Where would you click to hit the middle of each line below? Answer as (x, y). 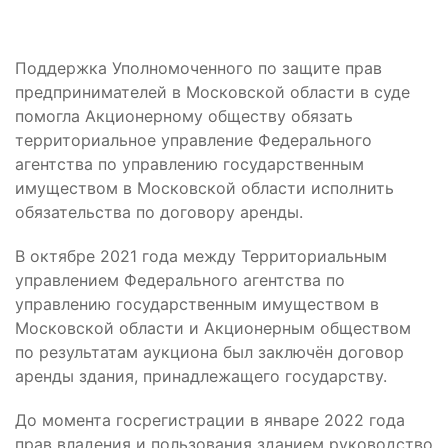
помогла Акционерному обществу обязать (184, 116)
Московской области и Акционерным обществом (213, 328)
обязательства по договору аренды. (159, 212)
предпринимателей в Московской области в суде (212, 92)
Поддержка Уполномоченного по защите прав (198, 68)
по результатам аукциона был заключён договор (209, 352)
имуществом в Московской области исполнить (204, 188)
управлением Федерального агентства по (180, 280)
